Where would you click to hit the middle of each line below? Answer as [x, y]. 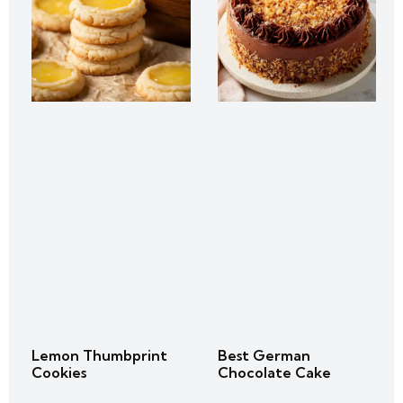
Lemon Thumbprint [99, 355]
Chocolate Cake [274, 372]
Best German [264, 355]
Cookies [59, 372]
